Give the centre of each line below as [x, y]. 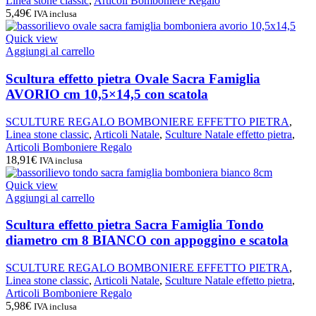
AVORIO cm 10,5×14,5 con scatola [107, 95]
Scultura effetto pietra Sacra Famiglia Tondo [135, 225]
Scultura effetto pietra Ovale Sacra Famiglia [133, 79]
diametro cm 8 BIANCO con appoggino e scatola [147, 241]
